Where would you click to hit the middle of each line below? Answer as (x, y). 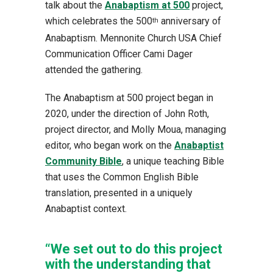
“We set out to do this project (134, 249)
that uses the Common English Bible (122, 177)
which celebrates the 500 (99, 21)
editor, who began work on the (110, 146)
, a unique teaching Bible (173, 161)
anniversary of (190, 21)
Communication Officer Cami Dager (119, 54)
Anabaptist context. (86, 209)
